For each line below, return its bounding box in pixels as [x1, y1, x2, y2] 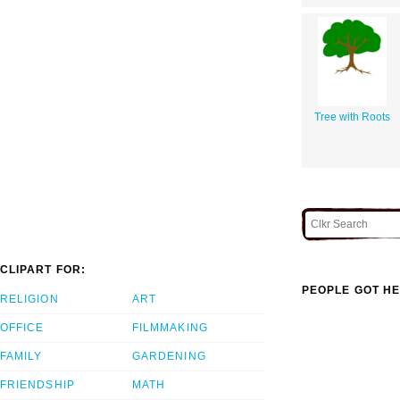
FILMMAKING [132, 321, 208, 335]
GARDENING [132, 350, 206, 363]
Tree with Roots [314, 110, 390, 123]
